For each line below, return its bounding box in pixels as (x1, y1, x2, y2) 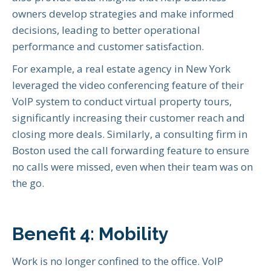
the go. (12, 176, 44, 191)
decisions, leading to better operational (12, 23, 200, 38)
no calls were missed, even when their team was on (12, 160, 253, 174)
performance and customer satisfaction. (12, 39, 204, 54)
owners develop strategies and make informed (12, 7, 234, 21)
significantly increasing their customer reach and (12, 111, 245, 125)
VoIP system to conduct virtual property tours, (12, 94, 232, 109)
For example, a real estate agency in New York (12, 62, 230, 76)
